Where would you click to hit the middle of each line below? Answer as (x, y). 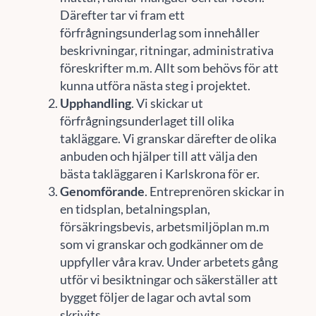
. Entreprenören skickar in (214, 191)
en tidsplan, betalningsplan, (135, 208)
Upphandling (95, 103)
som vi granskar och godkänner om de (161, 244)
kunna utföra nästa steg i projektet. (155, 85)
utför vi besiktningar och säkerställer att (169, 279)
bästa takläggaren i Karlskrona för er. (159, 173)
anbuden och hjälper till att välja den (158, 156)
